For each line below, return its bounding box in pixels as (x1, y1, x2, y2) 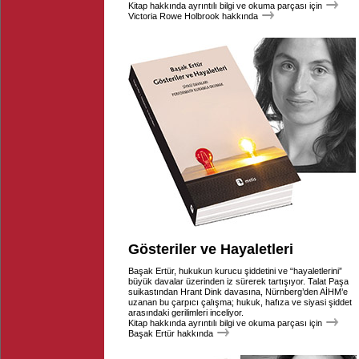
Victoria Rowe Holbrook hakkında (128, 11, 258, 21)
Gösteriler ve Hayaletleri (128, 241, 293, 257)
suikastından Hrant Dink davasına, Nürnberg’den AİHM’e (128, 287, 348, 296)
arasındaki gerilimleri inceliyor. (128, 308, 244, 317)
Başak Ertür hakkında (128, 329, 213, 338)
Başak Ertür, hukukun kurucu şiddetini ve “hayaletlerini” (128, 266, 342, 276)
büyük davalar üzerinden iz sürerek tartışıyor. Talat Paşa (128, 276, 349, 286)
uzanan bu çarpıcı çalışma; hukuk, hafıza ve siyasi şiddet (128, 297, 352, 307)
